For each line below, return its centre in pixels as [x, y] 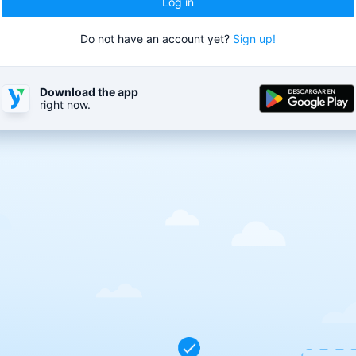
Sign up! [254, 39]
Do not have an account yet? [157, 39]
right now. [65, 104]
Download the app [89, 92]
